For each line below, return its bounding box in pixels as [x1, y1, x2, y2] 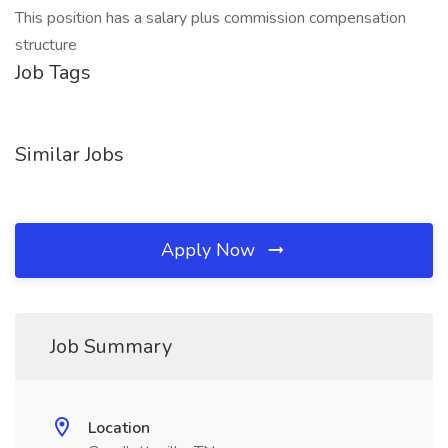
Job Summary [50, 333, 172, 360]
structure [15, 34, 77, 56]
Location [88, 417, 150, 439]
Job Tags [15, 59, 91, 86]
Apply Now [161, 238, 260, 262]
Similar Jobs [15, 141, 124, 168]
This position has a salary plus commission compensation [15, 7, 406, 29]
